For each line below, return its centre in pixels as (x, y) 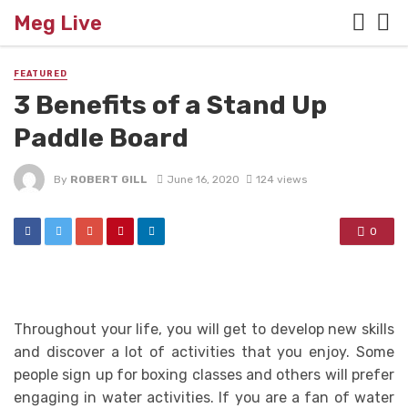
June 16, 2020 (203, 179)
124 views (281, 179)
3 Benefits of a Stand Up (170, 105)
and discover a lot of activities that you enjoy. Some (204, 352)
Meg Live (58, 23)
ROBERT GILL (109, 179)
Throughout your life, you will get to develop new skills (204, 330)
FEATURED (41, 74)
